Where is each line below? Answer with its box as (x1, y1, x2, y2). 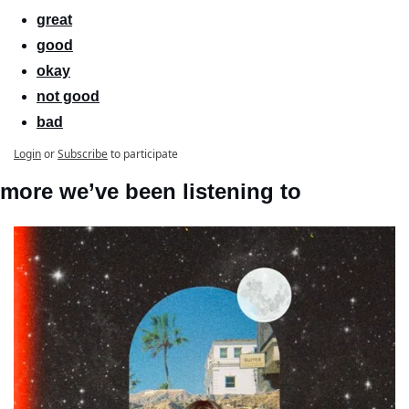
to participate (110, 146, 178, 163)
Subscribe (58, 146, 108, 163)
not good (37, 89, 100, 105)
